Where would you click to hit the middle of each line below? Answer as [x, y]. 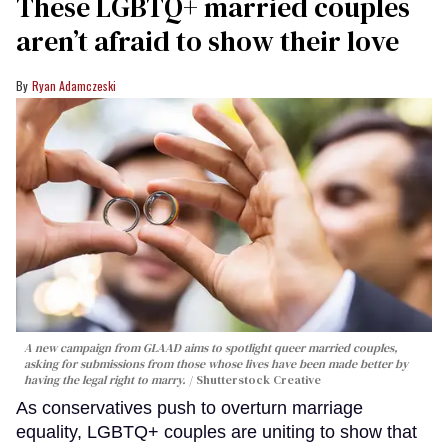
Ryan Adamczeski [74, 86]
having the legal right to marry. [105, 379]
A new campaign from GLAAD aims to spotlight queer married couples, [211, 347]
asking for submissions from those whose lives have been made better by [216, 363]
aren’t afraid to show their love [207, 41]
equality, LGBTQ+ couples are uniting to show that [216, 431]
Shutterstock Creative [258, 379]
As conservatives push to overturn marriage [189, 407]
